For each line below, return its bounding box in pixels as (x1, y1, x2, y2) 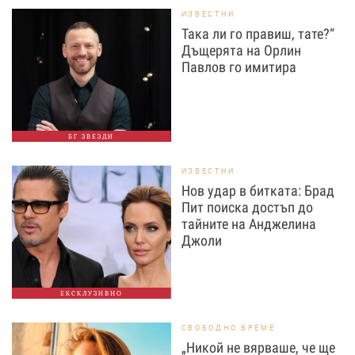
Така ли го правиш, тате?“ (181, 25, 334, 43)
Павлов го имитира (181, 59, 296, 76)
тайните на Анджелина (181, 216, 316, 233)
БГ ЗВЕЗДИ (68, 132, 115, 141)
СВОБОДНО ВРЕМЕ (181, 323, 276, 334)
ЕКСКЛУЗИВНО (59, 289, 123, 298)
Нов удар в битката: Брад (181, 182, 334, 200)
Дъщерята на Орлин (181, 42, 301, 59)
